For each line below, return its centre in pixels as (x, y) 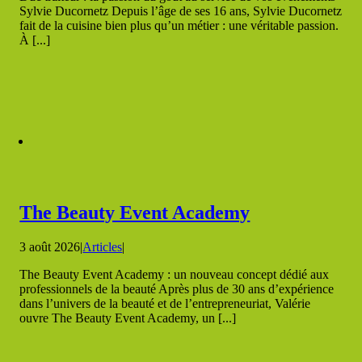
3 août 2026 (50, 247)
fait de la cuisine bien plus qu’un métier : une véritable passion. (179, 26)
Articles (103, 247)
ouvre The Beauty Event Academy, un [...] (128, 318)
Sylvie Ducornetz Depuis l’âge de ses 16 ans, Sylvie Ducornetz (181, 11)
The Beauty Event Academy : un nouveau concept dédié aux (175, 275)
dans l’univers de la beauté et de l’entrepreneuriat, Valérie (165, 304)
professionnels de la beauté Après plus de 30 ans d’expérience (177, 289)
